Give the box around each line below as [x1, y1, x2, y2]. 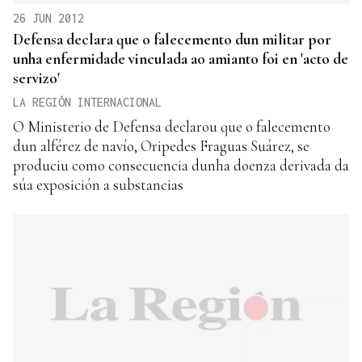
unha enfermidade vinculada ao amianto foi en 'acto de [13, 48, 348, 68]
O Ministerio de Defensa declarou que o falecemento [13, 116, 330, 136]
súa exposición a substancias [13, 175, 183, 194]
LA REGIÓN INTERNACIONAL [13, 95, 162, 109]
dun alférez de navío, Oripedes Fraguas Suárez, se [13, 136, 309, 155]
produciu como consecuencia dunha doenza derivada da [13, 155, 349, 175]
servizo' [13, 68, 60, 87]
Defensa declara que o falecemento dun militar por [13, 29, 331, 48]
